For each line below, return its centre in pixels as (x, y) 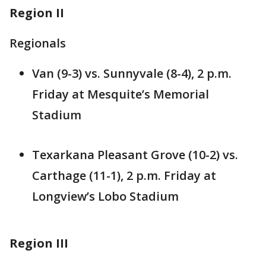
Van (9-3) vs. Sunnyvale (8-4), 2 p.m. (132, 74)
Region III (39, 243)
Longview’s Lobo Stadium (105, 197)
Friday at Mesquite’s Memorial (121, 94)
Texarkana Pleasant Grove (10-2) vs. (135, 155)
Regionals (38, 43)
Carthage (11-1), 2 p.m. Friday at (124, 176)
